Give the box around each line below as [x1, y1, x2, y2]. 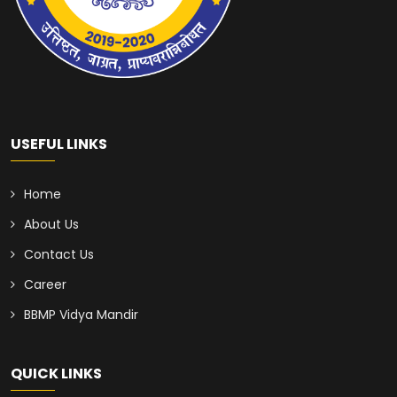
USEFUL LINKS [11, 134, 107, 155]
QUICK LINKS [11, 363, 102, 385]
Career [24, 276, 66, 294]
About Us [24, 215, 79, 234]
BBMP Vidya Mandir [24, 306, 138, 324]
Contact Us [24, 245, 94, 264]
